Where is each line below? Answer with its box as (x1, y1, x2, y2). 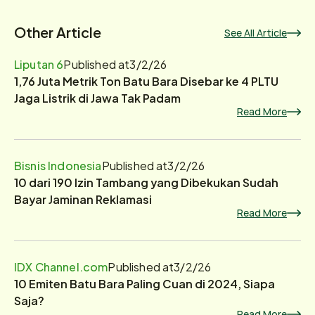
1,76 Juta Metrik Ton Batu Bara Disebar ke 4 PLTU (14, 71, 278, 90)
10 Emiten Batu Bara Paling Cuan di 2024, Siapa (14, 274, 275, 292)
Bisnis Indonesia (14, 155, 102, 174)
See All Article (224, 26, 287, 39)
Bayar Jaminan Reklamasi (14, 189, 152, 208)
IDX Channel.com (14, 257, 108, 276)
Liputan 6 (14, 54, 64, 73)
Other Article (14, 20, 101, 43)
